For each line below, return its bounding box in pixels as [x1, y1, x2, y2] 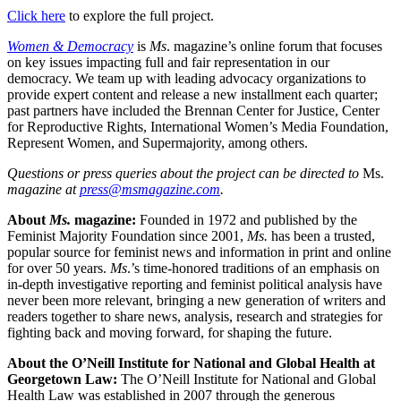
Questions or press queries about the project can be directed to [7, 166, 363, 182]
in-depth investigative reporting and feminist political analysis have [7, 277, 382, 293]
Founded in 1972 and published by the [136, 212, 357, 228]
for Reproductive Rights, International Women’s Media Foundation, [7, 119, 388, 135]
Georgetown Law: [7, 371, 121, 388]
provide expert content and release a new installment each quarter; [7, 87, 378, 103]
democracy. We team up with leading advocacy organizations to [7, 71, 366, 87]
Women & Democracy [7, 38, 133, 55]
